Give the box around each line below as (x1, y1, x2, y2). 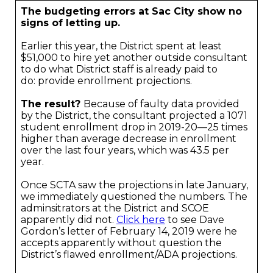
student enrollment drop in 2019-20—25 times (21, 121, 247, 133)
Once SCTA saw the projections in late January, (21, 179, 248, 191)
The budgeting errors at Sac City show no (21, 5, 242, 17)
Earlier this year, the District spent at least (21, 40, 222, 52)
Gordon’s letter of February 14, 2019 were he (21, 225, 237, 237)
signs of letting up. (21, 17, 123, 29)
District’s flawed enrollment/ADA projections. (21, 249, 237, 260)
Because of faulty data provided (83, 98, 239, 110)
